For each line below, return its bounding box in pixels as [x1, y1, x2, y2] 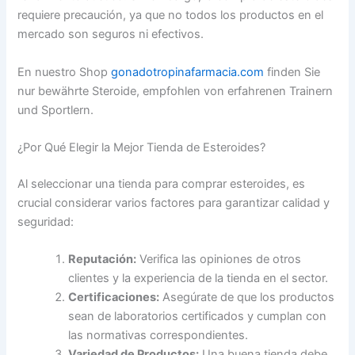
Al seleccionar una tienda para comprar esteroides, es [17, 176, 306, 191]
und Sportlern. [17, 102, 94, 117]
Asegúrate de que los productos [159, 290, 335, 305]
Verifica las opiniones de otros [136, 252, 302, 267]
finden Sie [264, 64, 321, 79]
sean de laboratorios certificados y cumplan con [68, 309, 327, 324]
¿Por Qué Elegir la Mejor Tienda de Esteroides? [17, 140, 266, 155]
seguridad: [17, 214, 74, 229]
